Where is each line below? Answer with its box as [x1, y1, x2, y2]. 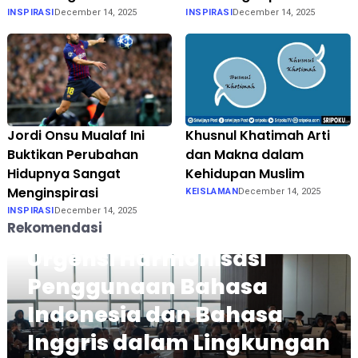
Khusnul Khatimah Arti [185, 125, 331, 145]
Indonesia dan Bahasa [26, 299, 283, 329]
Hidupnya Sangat [6, 164, 121, 183]
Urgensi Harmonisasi [26, 243, 266, 273]
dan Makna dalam [185, 145, 304, 164]
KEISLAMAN [185, 185, 239, 197]
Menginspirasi [6, 183, 98, 202]
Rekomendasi [6, 217, 102, 237]
